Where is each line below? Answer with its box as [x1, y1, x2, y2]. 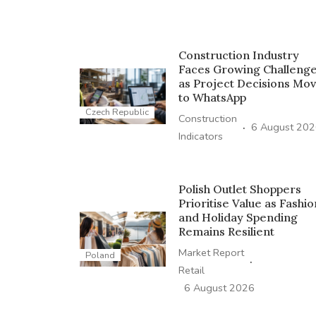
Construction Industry [178, 47, 299, 62]
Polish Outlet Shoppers [178, 181, 301, 196]
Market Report [178, 245, 244, 260]
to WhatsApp [178, 90, 246, 104]
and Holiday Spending [178, 209, 298, 224]
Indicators [178, 128, 223, 143]
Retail [178, 262, 205, 277]
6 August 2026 [183, 280, 255, 295]
